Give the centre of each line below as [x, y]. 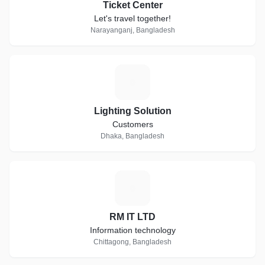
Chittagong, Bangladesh [132, 242]
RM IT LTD [132, 217]
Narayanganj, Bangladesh [132, 30]
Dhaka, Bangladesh [132, 136]
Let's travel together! [132, 18]
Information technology [132, 230]
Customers [132, 124]
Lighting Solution [132, 111]
